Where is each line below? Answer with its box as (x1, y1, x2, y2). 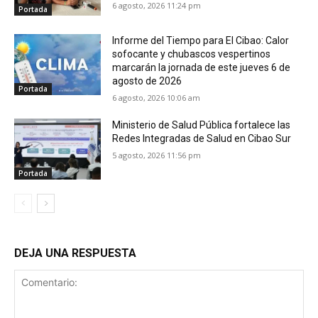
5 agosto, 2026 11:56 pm (112, 150, 202, 161)
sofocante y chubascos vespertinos (112, 48, 271, 60)
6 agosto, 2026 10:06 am (112, 92, 201, 104)
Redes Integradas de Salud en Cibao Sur (112, 133, 292, 145)
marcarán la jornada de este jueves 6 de (112, 62, 291, 74)
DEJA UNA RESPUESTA (14, 246, 136, 260)
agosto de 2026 (112, 75, 182, 87)
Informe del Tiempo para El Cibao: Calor (112, 35, 290, 47)
